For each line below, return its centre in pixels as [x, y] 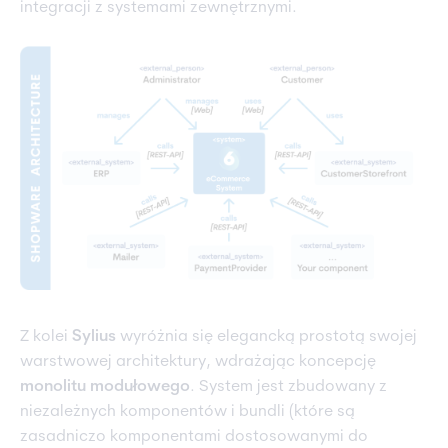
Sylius [94, 337]
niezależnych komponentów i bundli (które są [187, 412]
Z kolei [46, 337]
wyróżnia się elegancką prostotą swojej [266, 337]
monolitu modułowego [105, 387]
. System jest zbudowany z [288, 387]
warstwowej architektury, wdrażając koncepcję [198, 362]
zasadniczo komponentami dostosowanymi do [194, 437]
